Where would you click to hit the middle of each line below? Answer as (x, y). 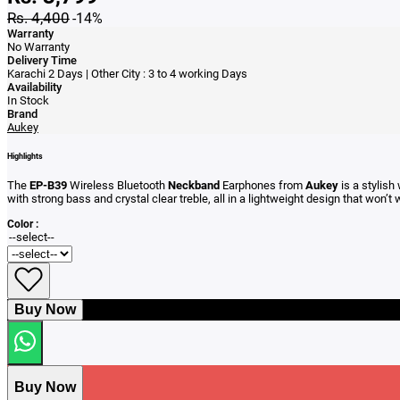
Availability (34, 87)
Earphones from (262, 186)
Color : (23, 225)
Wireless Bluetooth (117, 186)
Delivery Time (42, 60)
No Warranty (38, 46)
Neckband (194, 186)
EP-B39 (48, 186)
